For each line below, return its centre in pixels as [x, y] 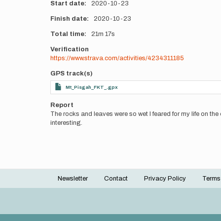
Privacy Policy [165, 179]
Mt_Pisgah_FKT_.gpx [92, 87]
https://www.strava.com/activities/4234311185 [117, 58]
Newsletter [73, 179]
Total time [67, 34]
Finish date [69, 19]
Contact [116, 179]
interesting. [66, 123]
